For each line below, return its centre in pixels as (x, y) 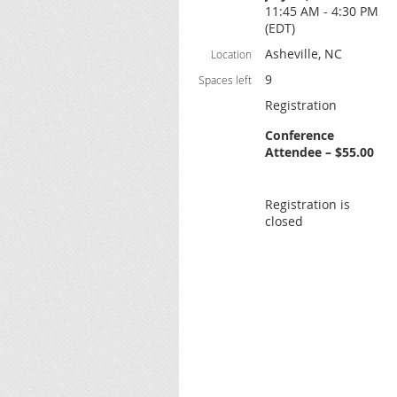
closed (284, 221)
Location (231, 54)
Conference (300, 135)
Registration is (307, 204)
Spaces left (225, 80)
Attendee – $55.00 (319, 152)
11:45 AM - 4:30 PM (322, 11)
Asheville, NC (304, 54)
